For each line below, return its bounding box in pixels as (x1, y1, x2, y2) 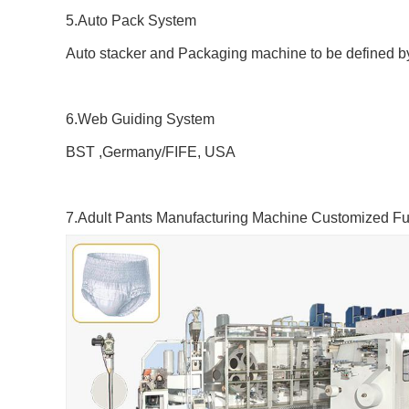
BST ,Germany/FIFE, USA (66, 144, 236, 160)
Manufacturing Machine (152, 210, 311, 225)
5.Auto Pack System (66, 13, 196, 28)
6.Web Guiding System (66, 111, 215, 127)
